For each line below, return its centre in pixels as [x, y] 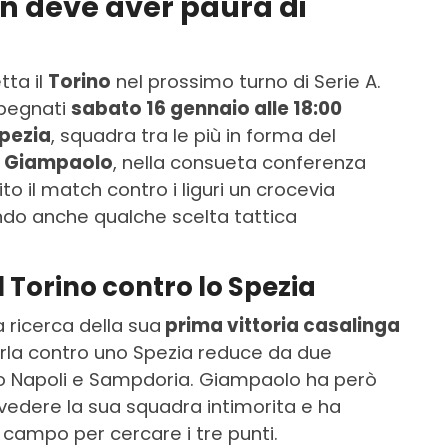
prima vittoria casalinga [280, 326]
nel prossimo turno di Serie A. [246, 82]
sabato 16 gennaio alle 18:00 [206, 109]
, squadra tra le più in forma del [193, 136]
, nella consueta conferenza [239, 163]
